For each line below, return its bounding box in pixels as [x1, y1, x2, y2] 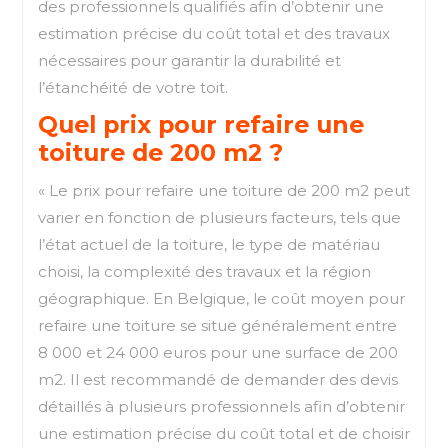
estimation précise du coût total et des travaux [38, 23, 390, 43]
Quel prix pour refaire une [38, 109, 364, 139]
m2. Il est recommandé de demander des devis [38, 369, 398, 389]
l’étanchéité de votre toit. [38, 77, 228, 97]
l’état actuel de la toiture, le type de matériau [38, 234, 380, 254]
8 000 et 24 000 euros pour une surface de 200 [38, 342, 398, 362]
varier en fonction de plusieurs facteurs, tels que [38, 207, 401, 227]
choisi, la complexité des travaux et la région [38, 261, 371, 281]
